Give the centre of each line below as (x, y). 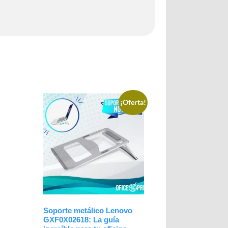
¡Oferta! (133, 102)
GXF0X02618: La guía (81, 220)
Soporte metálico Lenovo (88, 211)
